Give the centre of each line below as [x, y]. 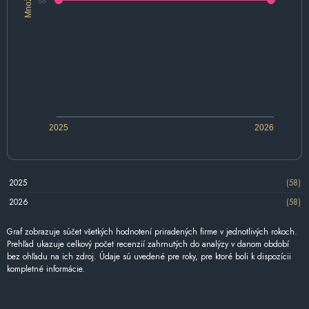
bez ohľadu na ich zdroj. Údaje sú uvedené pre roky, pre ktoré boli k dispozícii [149, 256]
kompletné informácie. [46, 269]
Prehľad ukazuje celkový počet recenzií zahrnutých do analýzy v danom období [148, 244]
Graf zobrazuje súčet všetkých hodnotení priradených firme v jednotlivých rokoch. [152, 231]
